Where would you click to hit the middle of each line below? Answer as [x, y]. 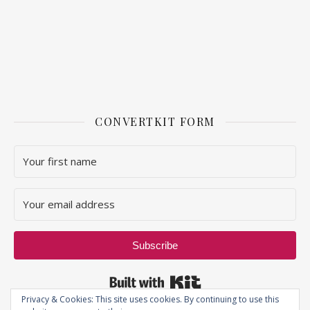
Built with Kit [231, 278]
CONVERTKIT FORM [155, 121]
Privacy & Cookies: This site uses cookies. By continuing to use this [150, 299]
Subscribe [155, 245]
